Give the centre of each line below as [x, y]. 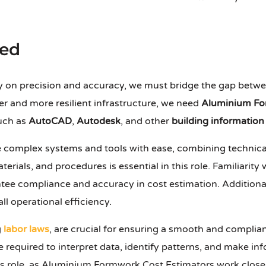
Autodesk [99, 121]
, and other [146, 121]
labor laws [26, 229]
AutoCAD [50, 121]
